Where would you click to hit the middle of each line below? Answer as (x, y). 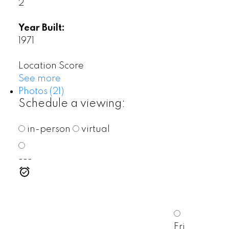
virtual (94, 130)
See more (39, 79)
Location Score (51, 66)
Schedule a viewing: (72, 104)
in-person (48, 130)
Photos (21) (41, 92)
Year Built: (41, 28)
